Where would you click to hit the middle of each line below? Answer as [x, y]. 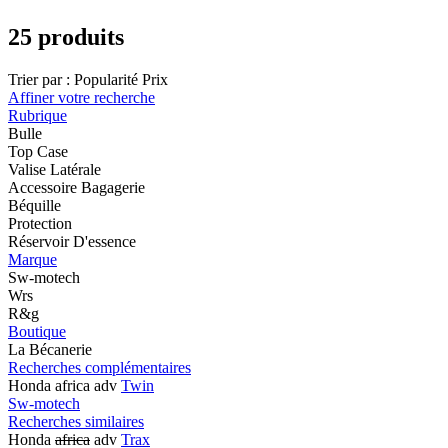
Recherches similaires [76, 421]
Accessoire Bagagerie [76, 187]
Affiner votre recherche [81, 97]
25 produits [66, 36]
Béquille [34, 205]
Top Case [38, 151]
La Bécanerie [50, 349]
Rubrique [37, 115]
